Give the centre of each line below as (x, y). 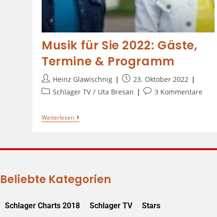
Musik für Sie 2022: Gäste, (119, 45)
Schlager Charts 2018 (42, 205)
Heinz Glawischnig (82, 79)
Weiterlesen (58, 117)
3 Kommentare (178, 92)
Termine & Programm (108, 61)
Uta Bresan (116, 92)
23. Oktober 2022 (161, 79)
